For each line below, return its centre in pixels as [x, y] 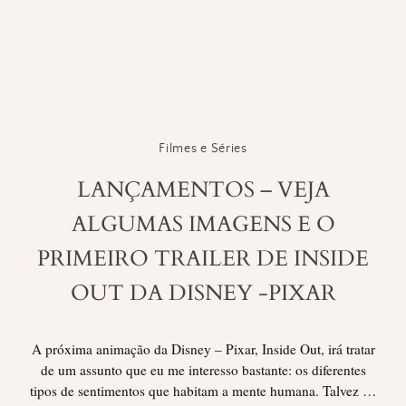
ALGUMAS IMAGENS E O [203, 225]
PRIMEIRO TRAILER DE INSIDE [203, 259]
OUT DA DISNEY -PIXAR [203, 294]
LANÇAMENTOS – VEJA [203, 190]
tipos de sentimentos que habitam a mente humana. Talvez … [203, 390]
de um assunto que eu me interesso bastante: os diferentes [203, 369]
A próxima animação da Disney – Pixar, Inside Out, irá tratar [203, 348]
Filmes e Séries [203, 149]
